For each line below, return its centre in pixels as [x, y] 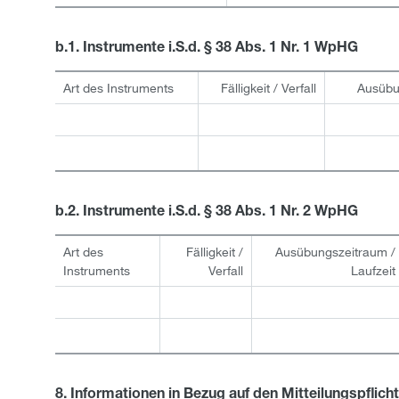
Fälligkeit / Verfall [269, 88]
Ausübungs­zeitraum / [336, 252]
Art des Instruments [118, 88]
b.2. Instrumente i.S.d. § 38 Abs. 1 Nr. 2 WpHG [207, 213]
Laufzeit [374, 270]
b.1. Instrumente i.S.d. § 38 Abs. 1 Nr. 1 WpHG [207, 49]
